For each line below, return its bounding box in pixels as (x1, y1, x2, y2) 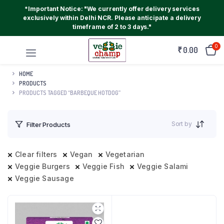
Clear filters (15, 150, 57, 158)
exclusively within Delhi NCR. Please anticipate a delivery (22, 14, 201, 21)
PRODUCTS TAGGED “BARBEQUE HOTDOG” (19, 88, 120, 96)
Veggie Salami (137, 162, 188, 170)
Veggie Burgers (15, 162, 70, 170)
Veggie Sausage (15, 174, 74, 182)
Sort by (171, 120, 192, 127)
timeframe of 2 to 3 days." (72, 23, 152, 30)
